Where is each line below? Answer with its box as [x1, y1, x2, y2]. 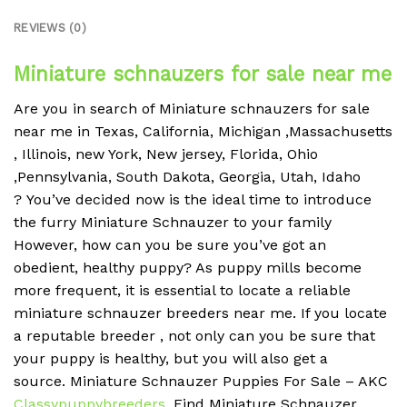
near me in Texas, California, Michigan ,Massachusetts [14, 123, 392, 141]
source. [14, 372, 65, 391]
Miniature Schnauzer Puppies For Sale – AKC [70, 372, 388, 391]
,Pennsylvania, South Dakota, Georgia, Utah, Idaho [14, 168, 361, 186]
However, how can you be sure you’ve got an [14, 236, 326, 254]
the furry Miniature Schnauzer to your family [14, 213, 332, 232]
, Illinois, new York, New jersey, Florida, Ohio [14, 145, 318, 164]
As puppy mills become [195, 259, 362, 277]
